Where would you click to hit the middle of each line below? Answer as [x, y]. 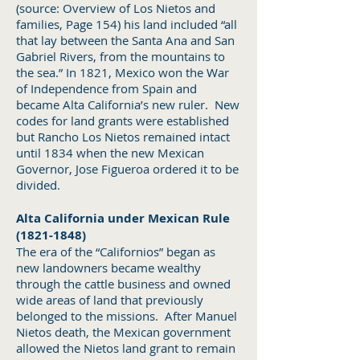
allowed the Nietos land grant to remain [126, 348]
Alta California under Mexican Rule [123, 218]
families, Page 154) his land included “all [127, 24]
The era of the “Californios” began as [116, 252]
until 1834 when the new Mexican [110, 153]
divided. [40, 185]
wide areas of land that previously [110, 300]
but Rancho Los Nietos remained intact [123, 137]
